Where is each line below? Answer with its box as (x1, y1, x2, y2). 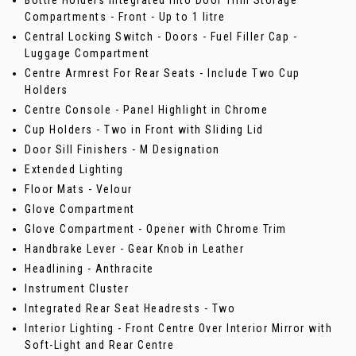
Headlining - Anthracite (25, 262, 154, 276)
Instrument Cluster (25, 282, 129, 296)
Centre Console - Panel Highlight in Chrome (25, 103, 268, 117)
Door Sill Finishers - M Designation (25, 143, 220, 157)
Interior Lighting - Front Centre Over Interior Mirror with (25, 322, 332, 335)
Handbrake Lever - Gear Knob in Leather (25, 242, 244, 256)
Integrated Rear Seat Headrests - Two (25, 302, 235, 315)
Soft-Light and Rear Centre (25, 339, 174, 352)
